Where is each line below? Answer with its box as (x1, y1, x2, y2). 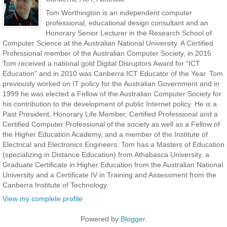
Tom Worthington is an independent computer (45, 9, 192, 17)
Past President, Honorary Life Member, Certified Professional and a (3, 110, 218, 119)
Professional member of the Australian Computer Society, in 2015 (3, 49, 211, 58)
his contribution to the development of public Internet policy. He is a (3, 100, 217, 108)
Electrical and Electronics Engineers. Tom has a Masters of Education (3, 140, 224, 149)
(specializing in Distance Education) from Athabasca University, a (3, 150, 209, 159)
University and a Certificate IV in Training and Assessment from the (3, 171, 216, 179)
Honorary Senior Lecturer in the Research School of (45, 29, 212, 37)
